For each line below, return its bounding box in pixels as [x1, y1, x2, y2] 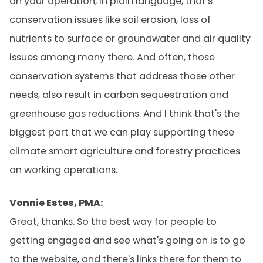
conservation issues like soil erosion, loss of [9, 13, 211, 26]
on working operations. [9, 163, 117, 177]
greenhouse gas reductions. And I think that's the [9, 107, 240, 120]
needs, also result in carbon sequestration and [9, 88, 228, 102]
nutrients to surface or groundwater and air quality [9, 32, 251, 45]
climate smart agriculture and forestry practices [9, 144, 240, 158]
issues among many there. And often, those [9, 50, 215, 64]
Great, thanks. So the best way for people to [9, 215, 217, 228]
